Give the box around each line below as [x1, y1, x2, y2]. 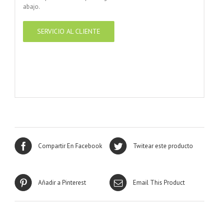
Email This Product [133, 178, 185, 187]
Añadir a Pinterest [38, 178, 86, 187]
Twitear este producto [133, 142, 193, 151]
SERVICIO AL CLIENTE [37, 26, 100, 36]
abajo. [22, 2, 40, 11]
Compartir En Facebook [38, 142, 102, 151]
